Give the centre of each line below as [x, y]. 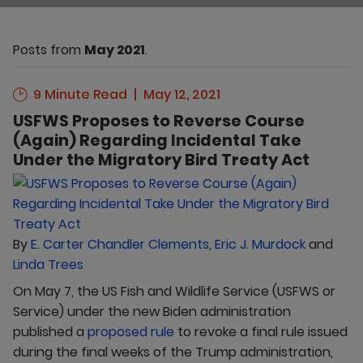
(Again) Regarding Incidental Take [157, 140]
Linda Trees [48, 264]
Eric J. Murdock [260, 244]
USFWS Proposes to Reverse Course [159, 120]
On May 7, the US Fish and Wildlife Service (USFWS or [174, 291]
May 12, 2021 [182, 94]
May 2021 [115, 50]
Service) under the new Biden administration [152, 311]
